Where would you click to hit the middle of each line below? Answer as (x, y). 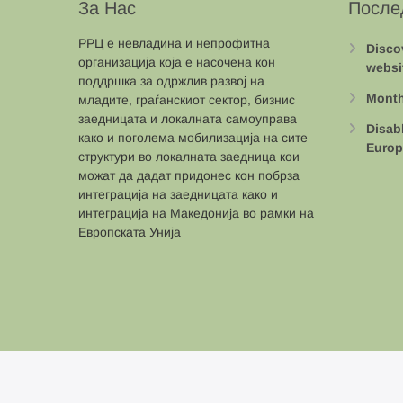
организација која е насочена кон (177, 62)
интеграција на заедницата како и (178, 194)
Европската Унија (130, 232)
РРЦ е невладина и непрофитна (174, 43)
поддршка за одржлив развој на (171, 81)
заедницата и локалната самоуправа (188, 118)
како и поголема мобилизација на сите (193, 137)
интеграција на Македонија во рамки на (196, 213)
